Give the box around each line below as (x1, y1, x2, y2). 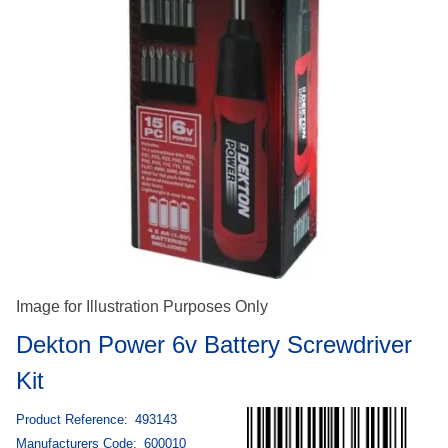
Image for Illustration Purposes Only (16, 298, 268, 316)
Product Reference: (16, 412, 128, 428)
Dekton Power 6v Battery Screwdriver (16, 331, 412, 359)
